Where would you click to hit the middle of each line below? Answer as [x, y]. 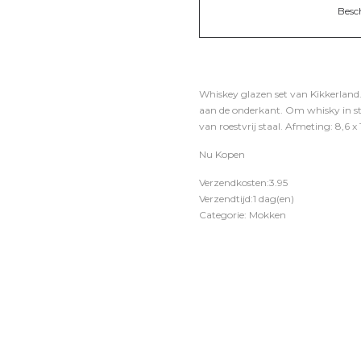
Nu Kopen [222, 154]
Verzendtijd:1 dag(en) [247, 199]
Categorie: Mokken [243, 215]
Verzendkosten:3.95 [243, 183]
